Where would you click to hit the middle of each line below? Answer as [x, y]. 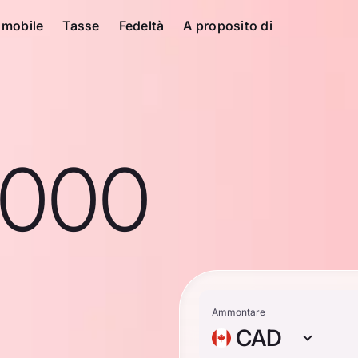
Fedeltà [141, 26]
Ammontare [239, 312]
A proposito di [228, 26]
